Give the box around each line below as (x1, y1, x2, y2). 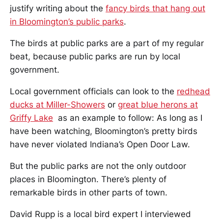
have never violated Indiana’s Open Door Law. (10, 139, 190, 150)
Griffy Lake (10, 113, 53, 123)
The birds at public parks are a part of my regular (10, 38, 204, 49)
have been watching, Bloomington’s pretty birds (10, 126, 197, 137)
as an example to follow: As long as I (53, 113, 202, 123)
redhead (177, 86, 210, 97)
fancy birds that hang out (106, 3, 205, 14)
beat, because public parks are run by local (10, 52, 180, 62)
